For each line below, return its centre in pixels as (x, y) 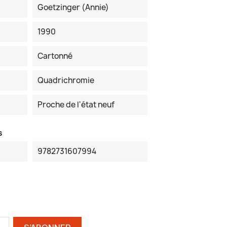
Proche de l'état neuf (76, 105)
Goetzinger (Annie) (73, 8)
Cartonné (55, 56)
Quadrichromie (66, 81)
